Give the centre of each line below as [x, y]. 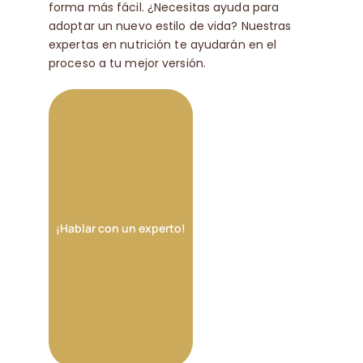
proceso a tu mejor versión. [127, 63]
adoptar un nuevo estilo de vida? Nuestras [170, 26]
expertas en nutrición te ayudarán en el [162, 44]
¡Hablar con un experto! [120, 228]
